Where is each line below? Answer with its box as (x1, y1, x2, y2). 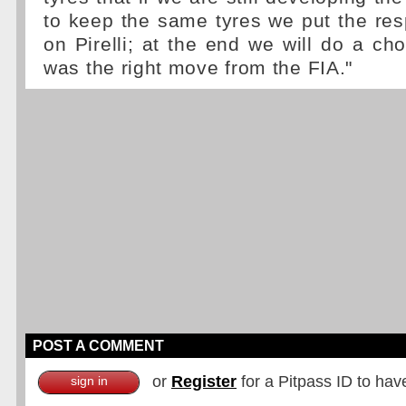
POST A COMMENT (33, 338, 164, 353)
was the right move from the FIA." (43, 57, 353, 79)
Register (171, 372, 237, 391)
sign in (70, 373, 108, 388)
